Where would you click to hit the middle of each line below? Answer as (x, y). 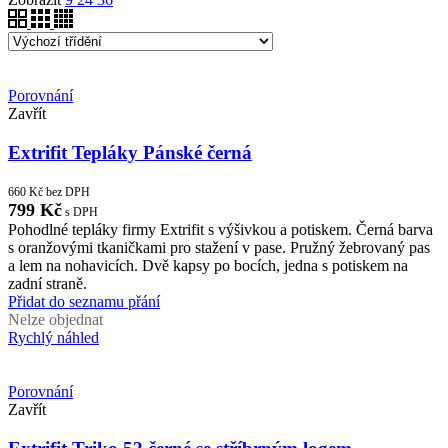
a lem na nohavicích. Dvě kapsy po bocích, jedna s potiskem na (208, 266)
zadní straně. (47, 284)
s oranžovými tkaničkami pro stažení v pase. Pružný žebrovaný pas (219, 248)
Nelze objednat (55, 320)
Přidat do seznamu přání (84, 302)
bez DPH (66, 192)
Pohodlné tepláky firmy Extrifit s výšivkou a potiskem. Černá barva (220, 230)
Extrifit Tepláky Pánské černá (130, 152)
